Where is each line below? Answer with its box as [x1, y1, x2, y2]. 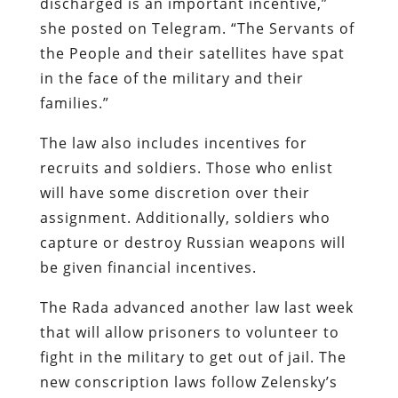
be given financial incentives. [39, 257, 261, 277]
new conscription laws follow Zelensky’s [39, 371, 338, 392]
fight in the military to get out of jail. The [39, 346, 346, 367]
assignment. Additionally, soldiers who [39, 207, 330, 227]
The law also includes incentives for [39, 132, 307, 153]
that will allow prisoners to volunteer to [39, 322, 339, 342]
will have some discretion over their [39, 182, 310, 203]
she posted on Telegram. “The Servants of [39, 18, 354, 38]
